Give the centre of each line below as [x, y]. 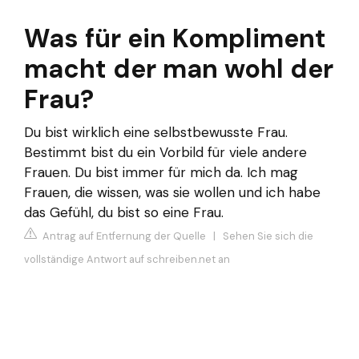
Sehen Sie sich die [268, 236]
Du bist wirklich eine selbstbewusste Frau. [156, 132]
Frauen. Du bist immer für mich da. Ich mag [161, 172]
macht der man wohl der [179, 69]
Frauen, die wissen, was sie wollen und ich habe [172, 192]
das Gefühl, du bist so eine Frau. [124, 212]
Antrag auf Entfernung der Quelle [123, 236]
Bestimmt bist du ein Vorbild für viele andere [165, 152]
